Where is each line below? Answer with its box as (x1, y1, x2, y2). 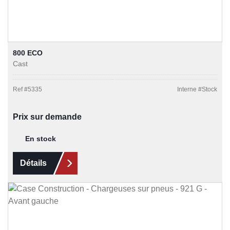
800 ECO (13, 48, 43, 57)
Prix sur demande (13, 112, 82, 121)
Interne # (177, 85, 202, 93)
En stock (25, 134, 56, 143)
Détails (20, 158, 47, 167)
